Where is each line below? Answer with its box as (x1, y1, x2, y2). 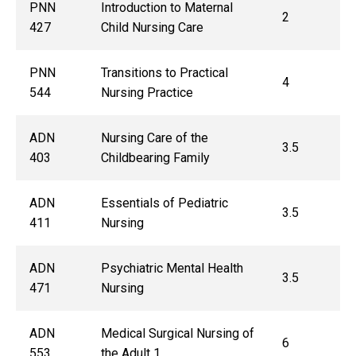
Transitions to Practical (100, 65, 228, 81)
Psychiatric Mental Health (100, 261, 243, 277)
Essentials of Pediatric (100, 195, 228, 211)
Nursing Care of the (100, 130, 208, 146)
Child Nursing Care (100, 20, 203, 36)
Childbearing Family (100, 150, 210, 166)
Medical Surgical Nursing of (100, 326, 254, 342)
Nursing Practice (100, 85, 193, 101)
